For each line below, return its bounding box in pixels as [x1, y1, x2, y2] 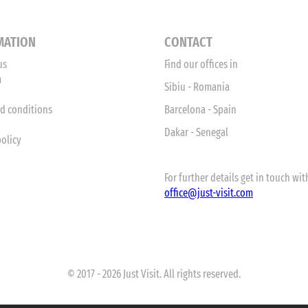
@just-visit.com [188, 186, 253, 199]
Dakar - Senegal [164, 126, 228, 139]
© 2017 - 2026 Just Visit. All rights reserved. [67, 267, 241, 280]
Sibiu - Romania [164, 80, 230, 93]
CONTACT [164, 34, 212, 50]
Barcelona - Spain [164, 103, 236, 116]
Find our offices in [164, 58, 240, 71]
